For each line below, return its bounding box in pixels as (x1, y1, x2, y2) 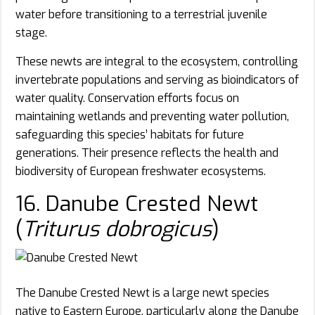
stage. (15, 25, 47, 40)
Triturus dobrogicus (22, 214, 212, 243)
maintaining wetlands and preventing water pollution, (15, 108, 289, 124)
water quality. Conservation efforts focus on (15, 90, 239, 105)
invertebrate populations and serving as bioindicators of (15, 72, 299, 87)
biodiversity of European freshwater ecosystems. (15, 163, 266, 179)
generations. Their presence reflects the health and (15, 145, 278, 160)
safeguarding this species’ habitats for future (15, 127, 244, 142)
